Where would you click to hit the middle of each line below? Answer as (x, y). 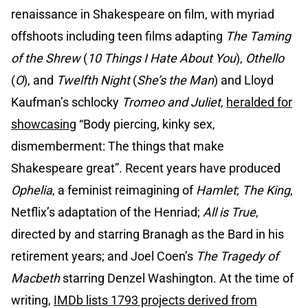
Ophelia (32, 190)
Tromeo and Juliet (171, 102)
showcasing (44, 124)
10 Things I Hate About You (162, 58)
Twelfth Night (93, 80)
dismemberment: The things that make (118, 146)
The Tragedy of (237, 256)
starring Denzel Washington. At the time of (177, 278)
